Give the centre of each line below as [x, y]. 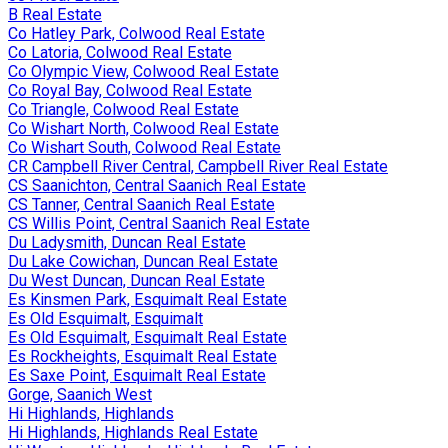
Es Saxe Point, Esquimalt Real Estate [137, 375]
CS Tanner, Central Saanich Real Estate [141, 204]
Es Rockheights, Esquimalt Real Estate [142, 356]
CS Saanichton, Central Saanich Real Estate [157, 185]
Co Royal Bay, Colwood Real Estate [130, 90]
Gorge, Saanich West [80, 394]
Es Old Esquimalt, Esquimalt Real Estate [147, 337]
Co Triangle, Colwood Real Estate [123, 109]
